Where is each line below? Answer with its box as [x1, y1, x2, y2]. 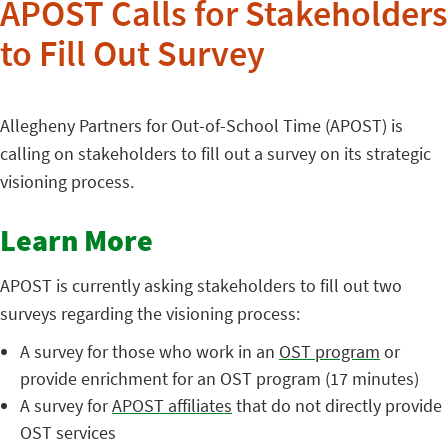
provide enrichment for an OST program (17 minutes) [20, 367, 419, 390]
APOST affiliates [112, 394, 232, 417]
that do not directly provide [232, 394, 442, 417]
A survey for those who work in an [20, 340, 279, 363]
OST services [20, 421, 116, 444]
